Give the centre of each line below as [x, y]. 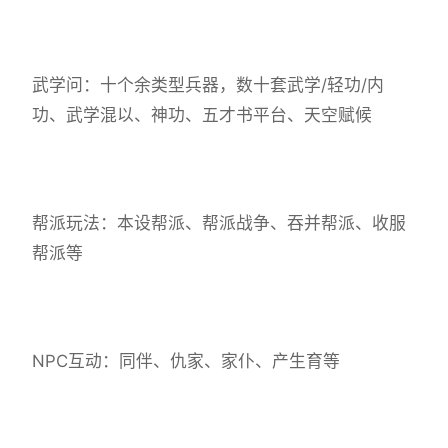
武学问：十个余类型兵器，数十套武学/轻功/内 [208, 85]
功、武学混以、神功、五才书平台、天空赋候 [202, 115]
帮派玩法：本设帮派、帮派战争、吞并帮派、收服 [219, 223]
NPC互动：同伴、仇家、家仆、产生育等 [186, 361]
